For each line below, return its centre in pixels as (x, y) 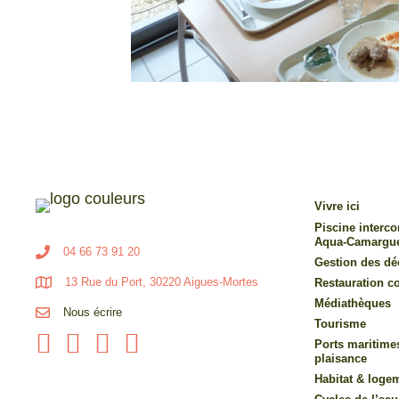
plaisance (341, 358)
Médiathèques (353, 303)
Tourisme (341, 324)
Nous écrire (93, 312)
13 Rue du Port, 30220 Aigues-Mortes (162, 282)
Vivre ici (338, 206)
